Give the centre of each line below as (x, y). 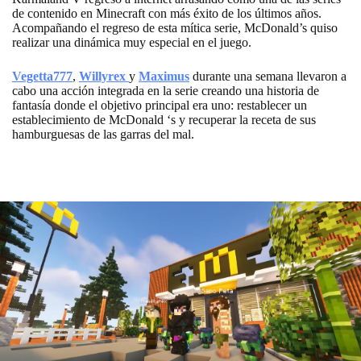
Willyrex (104, 77)
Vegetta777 (42, 77)
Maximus (164, 77)
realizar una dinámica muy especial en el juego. (132, 43)
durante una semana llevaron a (270, 77)
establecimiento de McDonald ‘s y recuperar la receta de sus (164, 120)
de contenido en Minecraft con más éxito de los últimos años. (167, 14)
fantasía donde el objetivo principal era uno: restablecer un (160, 106)
